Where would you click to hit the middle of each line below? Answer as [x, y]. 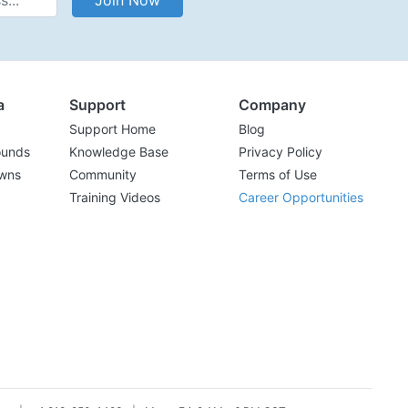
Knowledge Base [119, 152]
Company [272, 105]
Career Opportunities [301, 198]
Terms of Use [278, 175]
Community [103, 175]
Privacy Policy [280, 152]
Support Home [112, 129]
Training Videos [115, 198]
